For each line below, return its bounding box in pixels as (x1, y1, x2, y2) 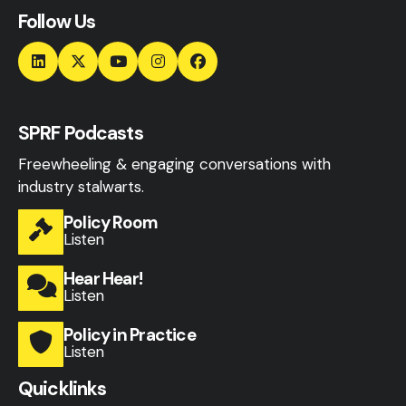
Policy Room (63, 211, 159, 235)
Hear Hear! (63, 267, 143, 291)
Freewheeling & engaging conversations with (18, 153, 331, 174)
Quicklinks (18, 375, 107, 401)
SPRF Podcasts (18, 120, 143, 146)
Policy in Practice (63, 324, 196, 347)
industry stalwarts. (18, 176, 144, 197)
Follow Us (18, 8, 96, 34)
